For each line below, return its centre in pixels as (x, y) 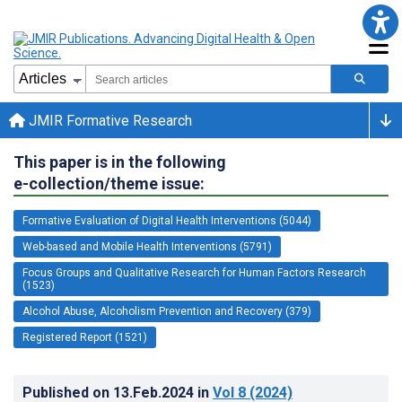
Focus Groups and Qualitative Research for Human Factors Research (194, 272)
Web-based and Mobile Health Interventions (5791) (147, 246)
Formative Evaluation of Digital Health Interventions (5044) (167, 220)
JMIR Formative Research (109, 120)
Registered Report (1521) (85, 337)
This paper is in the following (120, 162)
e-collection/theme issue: (109, 183)
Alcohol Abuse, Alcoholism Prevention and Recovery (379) (167, 311)
